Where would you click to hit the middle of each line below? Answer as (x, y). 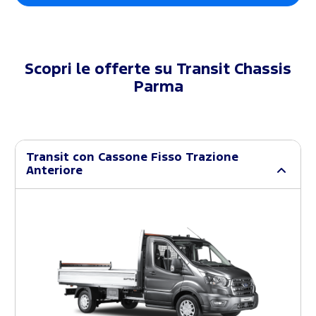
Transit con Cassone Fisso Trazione (132, 157)
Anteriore (54, 171)
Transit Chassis (234, 69)
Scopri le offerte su (101, 69)
